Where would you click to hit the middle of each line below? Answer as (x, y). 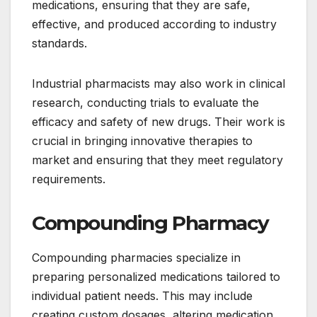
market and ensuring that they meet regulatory (157, 160)
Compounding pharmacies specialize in (136, 258)
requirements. (69, 179)
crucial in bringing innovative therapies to (142, 141)
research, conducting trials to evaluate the (145, 103)
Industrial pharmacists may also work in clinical (158, 84)
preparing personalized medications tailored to (156, 277)
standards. (59, 44)
